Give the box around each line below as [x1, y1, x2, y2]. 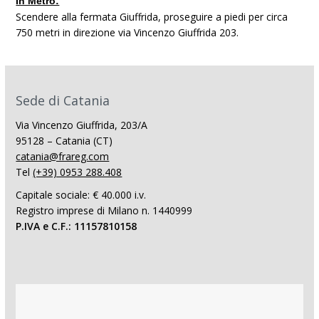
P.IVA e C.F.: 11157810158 [16, 219, 137, 233]
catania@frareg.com [16, 150, 110, 163]
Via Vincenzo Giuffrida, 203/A [16, 118, 148, 132]
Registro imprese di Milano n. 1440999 [16, 204, 193, 217]
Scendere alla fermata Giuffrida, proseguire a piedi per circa [16, 10, 288, 23]
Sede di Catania [16, 92, 110, 109]
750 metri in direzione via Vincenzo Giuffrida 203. [16, 26, 239, 39]
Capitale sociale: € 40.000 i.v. [16, 188, 147, 202]
